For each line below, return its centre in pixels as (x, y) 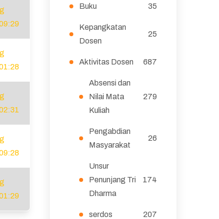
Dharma (102, 193)
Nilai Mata (106, 97)
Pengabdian (109, 131)
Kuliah (99, 110)
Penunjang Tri (112, 180)
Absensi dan (109, 83)
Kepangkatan (102, 27)
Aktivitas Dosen (106, 62)
